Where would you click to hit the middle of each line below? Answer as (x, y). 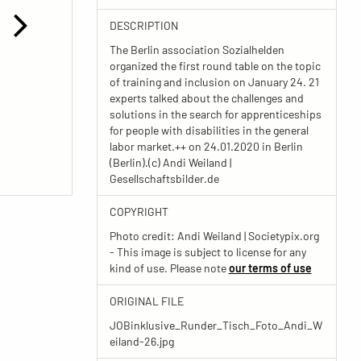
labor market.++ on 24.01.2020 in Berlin (206, 146)
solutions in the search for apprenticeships (215, 114)
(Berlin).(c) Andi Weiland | (170, 162)
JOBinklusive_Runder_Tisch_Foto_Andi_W (216, 325)
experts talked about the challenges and (206, 98)
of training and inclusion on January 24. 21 (214, 82)
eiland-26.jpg (141, 341)
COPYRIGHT (139, 212)
